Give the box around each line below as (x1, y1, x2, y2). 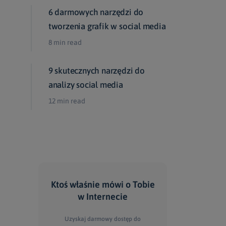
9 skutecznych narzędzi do (48, 66, 145, 76)
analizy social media (48, 80, 123, 90)
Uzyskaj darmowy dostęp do (65, 215, 141, 222)
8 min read (48, 38, 82, 46)
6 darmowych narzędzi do (48, 7, 144, 17)
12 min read (48, 97, 85, 105)
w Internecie (78, 191, 128, 202)
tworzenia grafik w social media (48, 21, 166, 31)
